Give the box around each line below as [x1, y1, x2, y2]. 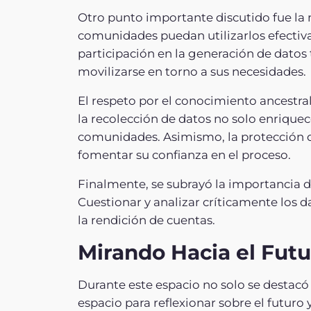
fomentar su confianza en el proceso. [78, 147, 291, 162]
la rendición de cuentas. [78, 212, 215, 227]
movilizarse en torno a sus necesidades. [78, 64, 306, 78]
